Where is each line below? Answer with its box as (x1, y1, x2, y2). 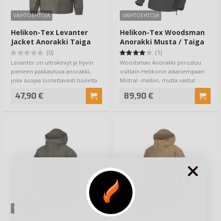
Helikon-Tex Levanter (11, 27, 88, 37)
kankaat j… (119, 85, 147, 93)
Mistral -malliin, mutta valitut (119, 76, 195, 84)
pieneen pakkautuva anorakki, (11, 68, 91, 75)
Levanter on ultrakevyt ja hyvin (11, 59, 93, 67)
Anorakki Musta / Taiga (119, 37, 204, 46)
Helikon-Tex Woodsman (119, 27, 205, 37)
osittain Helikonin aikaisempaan (119, 68, 204, 75)
